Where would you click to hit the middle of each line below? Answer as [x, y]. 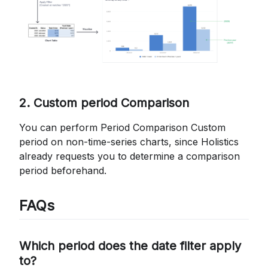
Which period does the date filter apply [130, 246]
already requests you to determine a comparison [130, 156]
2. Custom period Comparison [104, 103]
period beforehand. [63, 170]
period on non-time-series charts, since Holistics [129, 141]
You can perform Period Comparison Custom [122, 127]
